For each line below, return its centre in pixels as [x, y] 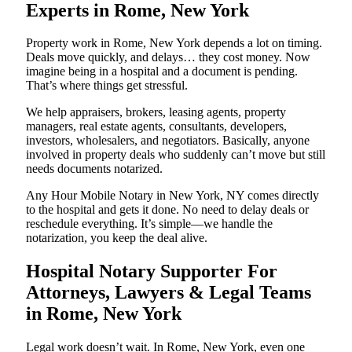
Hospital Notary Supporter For [152, 271]
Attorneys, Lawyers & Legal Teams [169, 293]
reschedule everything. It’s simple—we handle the [149, 224]
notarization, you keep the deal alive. [117, 238]
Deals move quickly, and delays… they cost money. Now [168, 57]
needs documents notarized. [94, 169]
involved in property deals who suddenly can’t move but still [176, 155]
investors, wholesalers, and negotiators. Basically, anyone [168, 141]
